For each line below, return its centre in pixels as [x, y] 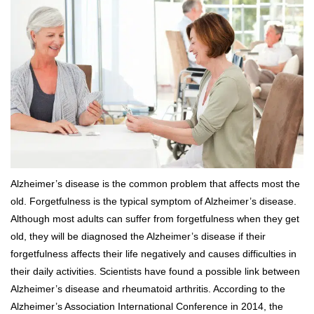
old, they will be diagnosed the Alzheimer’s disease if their [138, 237]
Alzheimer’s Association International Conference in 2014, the [147, 307]
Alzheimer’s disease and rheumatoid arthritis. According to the [148, 289]
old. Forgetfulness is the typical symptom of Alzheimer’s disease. [153, 202]
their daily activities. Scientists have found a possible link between [155, 272]
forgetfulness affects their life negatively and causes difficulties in [153, 254]
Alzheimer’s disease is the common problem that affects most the [155, 184]
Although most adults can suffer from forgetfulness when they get [155, 219]
